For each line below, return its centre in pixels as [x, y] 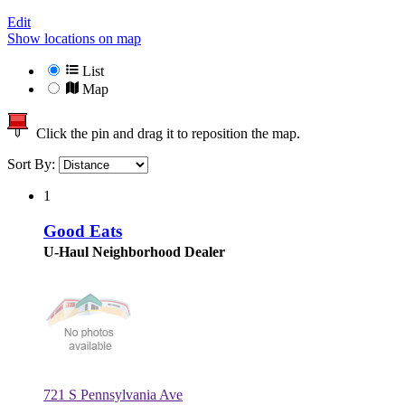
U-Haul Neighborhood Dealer [134, 251]
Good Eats [83, 231]
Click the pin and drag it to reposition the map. [165, 134]
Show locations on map [74, 39]
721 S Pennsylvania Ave [113, 394]
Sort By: [33, 165]
